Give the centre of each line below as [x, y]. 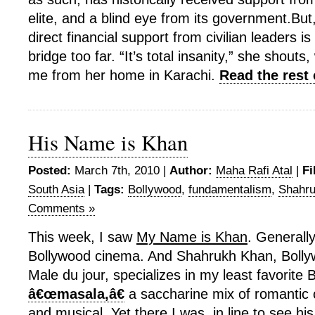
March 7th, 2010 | [120, 171]
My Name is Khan [192, 237]
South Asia [56, 189]
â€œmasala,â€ [76, 294]
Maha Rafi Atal [254, 171]
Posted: [50, 171]
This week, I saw [82, 237]
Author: [191, 171]
